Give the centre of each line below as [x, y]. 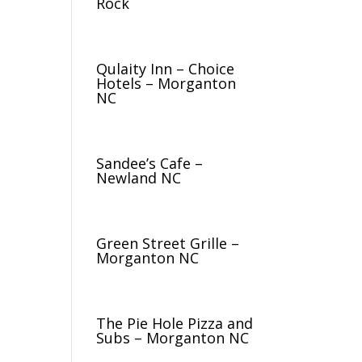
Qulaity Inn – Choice [166, 69]
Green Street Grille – [168, 243]
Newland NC [139, 178]
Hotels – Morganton [166, 83]
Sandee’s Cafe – [150, 163]
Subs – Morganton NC [173, 338]
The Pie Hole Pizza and [175, 323]
